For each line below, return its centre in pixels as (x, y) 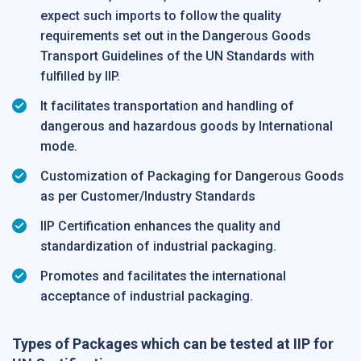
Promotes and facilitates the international (163, 276)
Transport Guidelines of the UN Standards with (177, 56)
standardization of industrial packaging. (158, 247)
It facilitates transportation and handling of (167, 106)
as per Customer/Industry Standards (148, 197)
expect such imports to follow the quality (161, 16)
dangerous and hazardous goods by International (187, 127)
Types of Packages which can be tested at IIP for (173, 344)
